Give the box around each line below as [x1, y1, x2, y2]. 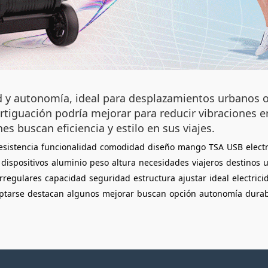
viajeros [192, 157, 223, 168]
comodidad [100, 141, 145, 153]
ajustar [178, 172, 206, 184]
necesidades [139, 157, 189, 168]
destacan [28, 188, 64, 199]
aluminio [51, 157, 87, 168]
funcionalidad [41, 141, 97, 153]
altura [112, 157, 136, 168]
